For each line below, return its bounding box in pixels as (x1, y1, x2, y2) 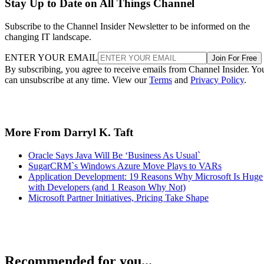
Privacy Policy (190, 75, 244, 85)
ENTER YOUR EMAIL (5, 52, 98, 63)
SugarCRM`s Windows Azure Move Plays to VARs (28, 160, 222, 171)
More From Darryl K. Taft (5, 126, 133, 138)
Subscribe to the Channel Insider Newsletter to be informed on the (5, 21, 250, 32)
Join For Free (212, 54, 257, 63)
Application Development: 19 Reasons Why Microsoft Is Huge (28, 171, 263, 181)
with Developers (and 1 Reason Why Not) (28, 181, 186, 192)
